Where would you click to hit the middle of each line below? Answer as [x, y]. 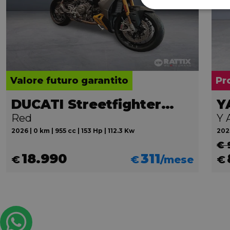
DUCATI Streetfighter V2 [168, 104]
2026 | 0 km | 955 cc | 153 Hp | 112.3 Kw [73, 131]
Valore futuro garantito [69, 81]
